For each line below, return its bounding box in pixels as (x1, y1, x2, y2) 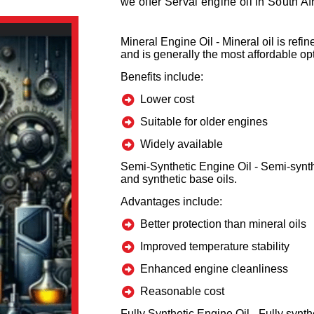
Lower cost (139, 93, 194, 106)
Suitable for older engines (139, 116, 268, 128)
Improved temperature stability (139, 240, 289, 253)
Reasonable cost (139, 285, 224, 298)
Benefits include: (121, 71, 203, 83)
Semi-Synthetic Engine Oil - (121, 161, 261, 173)
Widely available (139, 138, 223, 151)
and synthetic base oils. (121, 173, 237, 186)
